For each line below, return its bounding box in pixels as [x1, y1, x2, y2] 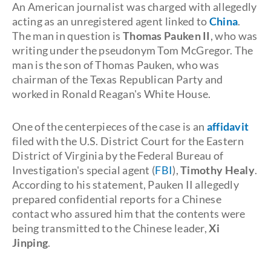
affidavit [206, 120, 249, 133]
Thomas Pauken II [122, 29, 211, 42]
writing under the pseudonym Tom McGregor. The [12, 44, 253, 57]
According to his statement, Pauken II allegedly [12, 178, 240, 191]
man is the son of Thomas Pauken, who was [12, 58, 219, 71]
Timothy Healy [180, 163, 255, 177]
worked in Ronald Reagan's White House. [12, 87, 211, 100]
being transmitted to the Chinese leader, [12, 221, 209, 235]
